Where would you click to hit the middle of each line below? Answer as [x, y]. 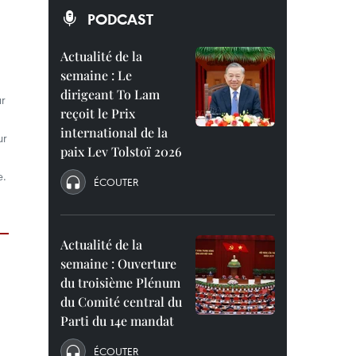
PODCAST [120, 19]
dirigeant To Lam [110, 94]
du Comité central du [121, 302]
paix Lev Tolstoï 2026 [121, 151]
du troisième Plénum [120, 282]
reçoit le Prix [98, 113]
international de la [114, 132]
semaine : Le [96, 75]
